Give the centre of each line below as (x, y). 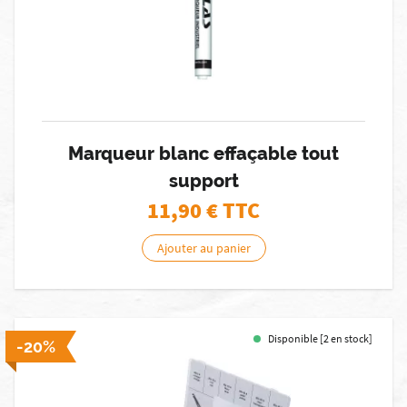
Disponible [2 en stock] (320, 338)
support (203, 181)
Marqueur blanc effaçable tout (203, 154)
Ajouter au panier (203, 248)
